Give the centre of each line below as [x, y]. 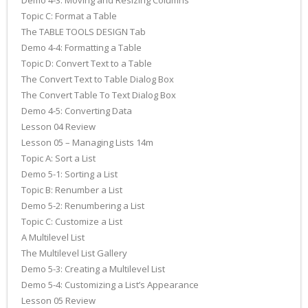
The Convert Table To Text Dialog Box [99, 95]
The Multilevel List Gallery [74, 253]
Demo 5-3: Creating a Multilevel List [93, 269]
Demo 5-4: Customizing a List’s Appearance [110, 285]
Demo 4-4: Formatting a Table [81, 47]
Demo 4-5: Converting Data [77, 111]
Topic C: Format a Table [69, 16]
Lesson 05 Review [58, 300]
